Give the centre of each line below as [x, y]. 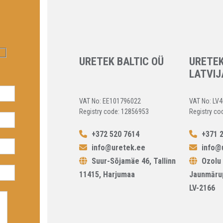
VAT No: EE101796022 [110, 101]
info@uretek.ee [119, 147]
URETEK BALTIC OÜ [122, 61]
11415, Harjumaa [107, 174]
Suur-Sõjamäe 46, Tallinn [133, 161]
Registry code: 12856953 [114, 111]
